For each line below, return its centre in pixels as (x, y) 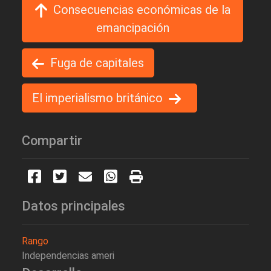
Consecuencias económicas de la (142, 9)
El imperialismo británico (97, 98)
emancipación (132, 28)
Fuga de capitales (97, 63)
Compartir (52, 141)
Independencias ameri (68, 256)
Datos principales (73, 206)
